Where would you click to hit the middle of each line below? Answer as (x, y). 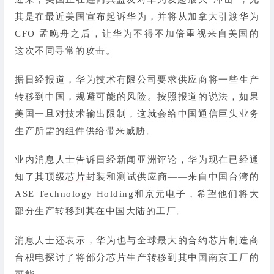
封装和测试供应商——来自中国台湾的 (173, 177)
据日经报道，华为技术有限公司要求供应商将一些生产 (137, 80)
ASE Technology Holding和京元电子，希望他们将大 (137, 194)
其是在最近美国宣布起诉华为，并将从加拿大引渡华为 (137, 16)
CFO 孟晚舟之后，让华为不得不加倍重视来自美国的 (137, 33)
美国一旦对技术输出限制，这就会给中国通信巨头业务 (137, 114)
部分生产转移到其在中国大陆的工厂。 (101, 211)
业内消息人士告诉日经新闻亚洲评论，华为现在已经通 (137, 160)
